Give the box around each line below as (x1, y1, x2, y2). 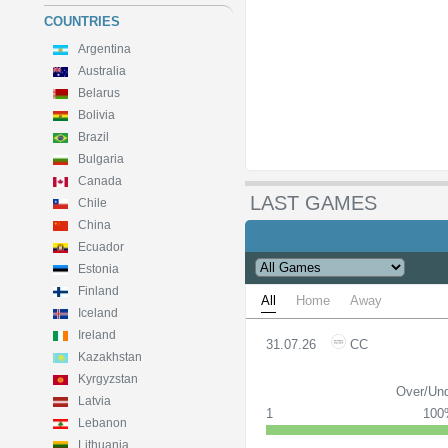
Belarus (78, 86, 120, 100)
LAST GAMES (250, 192, 378, 214)
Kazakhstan (78, 350, 142, 364)
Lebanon (78, 416, 127, 430)
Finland (78, 284, 119, 298)
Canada (78, 174, 122, 188)
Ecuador (78, 240, 124, 254)
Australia (78, 64, 126, 78)
